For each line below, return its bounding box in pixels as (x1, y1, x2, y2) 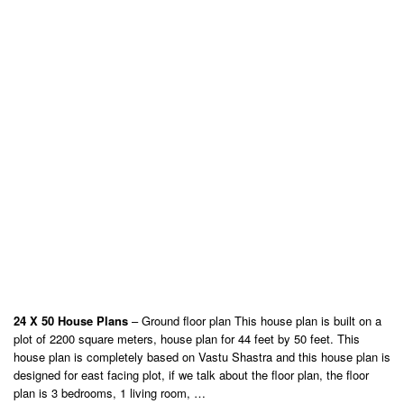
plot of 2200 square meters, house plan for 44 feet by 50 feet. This (14, 330, 360, 347)
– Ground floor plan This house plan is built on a (128, 312, 381, 329)
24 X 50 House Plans (14, 312, 128, 329)
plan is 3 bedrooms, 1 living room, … (14, 384, 206, 401)
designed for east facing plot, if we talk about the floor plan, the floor (14, 366, 369, 383)
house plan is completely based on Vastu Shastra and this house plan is (14, 348, 390, 365)
